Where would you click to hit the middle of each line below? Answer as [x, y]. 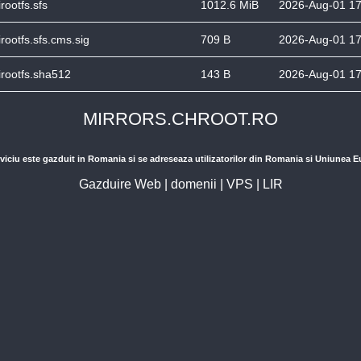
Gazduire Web [120, 184]
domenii [193, 184]
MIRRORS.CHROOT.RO [180, 119]
